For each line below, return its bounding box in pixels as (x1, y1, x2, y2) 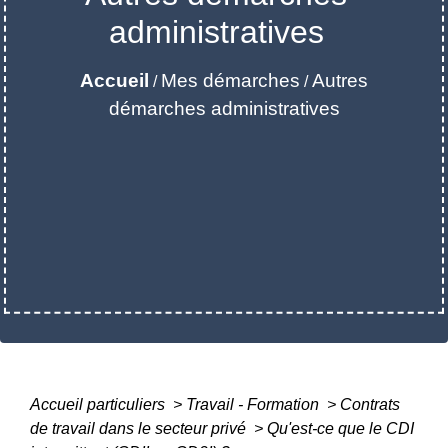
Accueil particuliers (30, 396, 169, 414)
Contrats (340, 396, 400, 414)
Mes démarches (161, 69, 300, 91)
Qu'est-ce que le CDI (267, 420, 414, 438)
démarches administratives (108, 97, 340, 119)
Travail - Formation (186, 396, 323, 414)
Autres (312, 69, 368, 91)
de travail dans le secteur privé (30, 420, 250, 438)
